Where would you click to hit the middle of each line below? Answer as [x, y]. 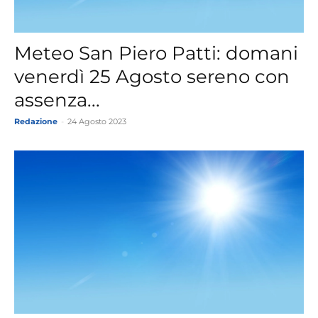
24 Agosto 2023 [97, 122]
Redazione [36, 122]
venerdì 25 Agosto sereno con [152, 77]
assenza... [57, 100]
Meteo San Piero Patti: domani [156, 54]
